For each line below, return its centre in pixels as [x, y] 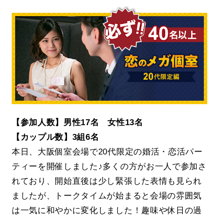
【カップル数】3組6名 [55, 137]
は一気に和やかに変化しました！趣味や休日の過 [107, 210]
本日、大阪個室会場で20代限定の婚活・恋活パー [107, 151]
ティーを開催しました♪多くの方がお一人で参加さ [109, 166]
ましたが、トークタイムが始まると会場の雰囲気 [107, 195]
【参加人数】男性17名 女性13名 [77, 122]
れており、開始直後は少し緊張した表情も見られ [107, 181]
